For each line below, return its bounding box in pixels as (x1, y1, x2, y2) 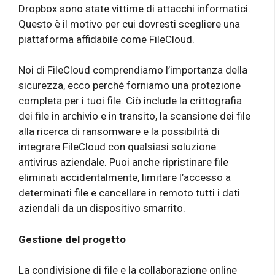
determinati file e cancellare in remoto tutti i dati (18, 187, 240, 199)
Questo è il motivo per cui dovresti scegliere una (18, 17, 240, 30)
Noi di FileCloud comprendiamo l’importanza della (18, 64, 247, 77)
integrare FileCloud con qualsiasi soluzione (18, 141, 216, 153)
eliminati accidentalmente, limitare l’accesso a (18, 171, 231, 184)
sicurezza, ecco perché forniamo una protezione (18, 79, 241, 92)
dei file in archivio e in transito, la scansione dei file (18, 110, 250, 123)
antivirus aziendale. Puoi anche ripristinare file (18, 156, 228, 169)
